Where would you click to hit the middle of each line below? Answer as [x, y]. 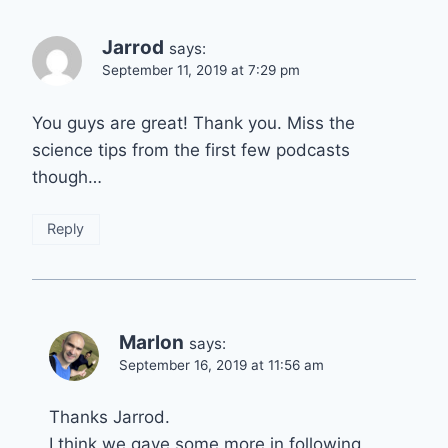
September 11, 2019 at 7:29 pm [201, 69]
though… [67, 176]
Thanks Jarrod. [109, 417]
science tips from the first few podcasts [191, 149]
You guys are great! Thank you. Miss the [193, 122]
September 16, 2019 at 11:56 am [221, 364]
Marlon [151, 342]
